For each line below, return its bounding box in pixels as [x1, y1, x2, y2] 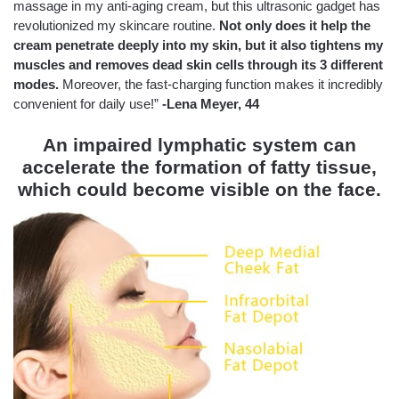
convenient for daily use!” [13, 95, 162, 111]
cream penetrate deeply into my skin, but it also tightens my [13, 37, 383, 53]
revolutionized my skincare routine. [13, 17, 219, 33]
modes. [13, 76, 59, 92]
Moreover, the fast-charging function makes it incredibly [59, 76, 383, 92]
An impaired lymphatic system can [43, 134, 356, 156]
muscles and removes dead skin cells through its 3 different [13, 56, 383, 72]
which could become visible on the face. [18, 179, 381, 200]
